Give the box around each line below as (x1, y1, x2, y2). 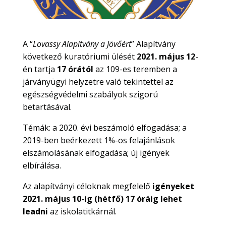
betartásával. (22, 101, 72, 112)
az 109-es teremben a (93, 63, 177, 75)
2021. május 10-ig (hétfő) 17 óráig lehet (22, 193, 182, 204)
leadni (22, 205, 50, 217)
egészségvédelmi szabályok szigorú (22, 88, 158, 100)
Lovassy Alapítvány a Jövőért (32, 38, 131, 49)
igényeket (152, 180, 194, 192)
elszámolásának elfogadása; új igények (22, 147, 169, 158)
